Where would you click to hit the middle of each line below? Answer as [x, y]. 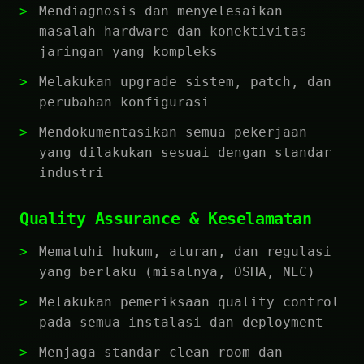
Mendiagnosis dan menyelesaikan [161, 11]
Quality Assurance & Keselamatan [166, 219]
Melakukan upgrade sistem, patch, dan [185, 82]
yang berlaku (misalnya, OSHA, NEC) [177, 272]
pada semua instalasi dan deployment [181, 322]
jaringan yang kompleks [128, 52]
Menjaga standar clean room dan [161, 352]
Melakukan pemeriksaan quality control [189, 302]
